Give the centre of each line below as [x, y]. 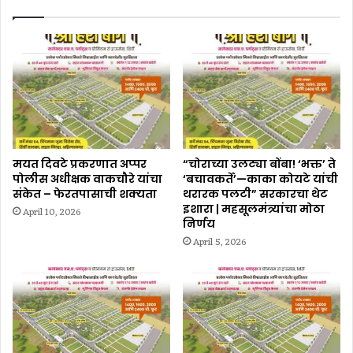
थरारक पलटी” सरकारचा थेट [255, 194]
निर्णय [199, 224]
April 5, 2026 [219, 243]
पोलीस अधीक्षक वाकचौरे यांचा [87, 179]
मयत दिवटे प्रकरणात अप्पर [80, 164]
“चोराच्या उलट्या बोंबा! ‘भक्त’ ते [259, 164]
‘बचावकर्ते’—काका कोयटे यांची [260, 179]
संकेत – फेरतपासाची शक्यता [85, 194]
